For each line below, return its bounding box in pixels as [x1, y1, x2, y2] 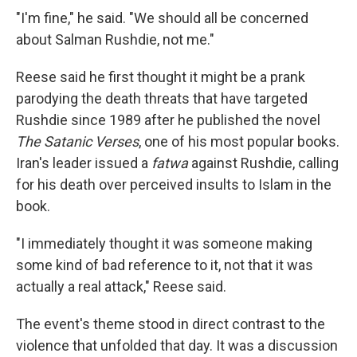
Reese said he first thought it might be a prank [16, 68, 305, 85]
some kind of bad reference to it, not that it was [16, 256, 313, 273]
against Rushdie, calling [188, 154, 339, 171]
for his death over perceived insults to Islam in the [16, 175, 331, 193]
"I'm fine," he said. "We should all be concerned [16, 9, 308, 26]
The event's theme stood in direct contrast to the [16, 315, 325, 332]
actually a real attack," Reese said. [16, 277, 226, 295]
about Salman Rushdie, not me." [16, 30, 214, 48]
